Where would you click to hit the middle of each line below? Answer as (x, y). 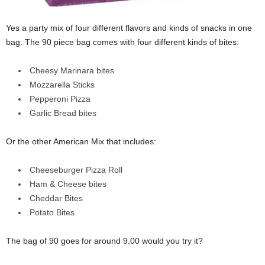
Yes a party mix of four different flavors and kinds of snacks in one (129, 28)
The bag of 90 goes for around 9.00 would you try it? (104, 240)
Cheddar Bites (56, 198)
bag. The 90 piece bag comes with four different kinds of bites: (122, 42)
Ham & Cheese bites (68, 184)
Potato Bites (52, 212)
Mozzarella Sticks (62, 84)
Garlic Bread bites (63, 113)
